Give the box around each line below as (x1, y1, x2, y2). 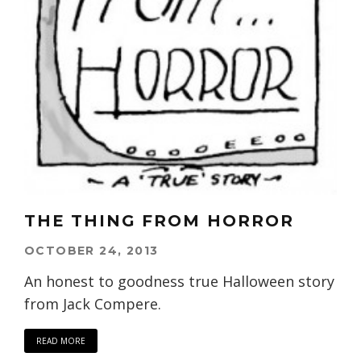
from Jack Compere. (24, 294, 161, 314)
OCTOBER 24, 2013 (24, 243, 159, 259)
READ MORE (36, 335, 85, 347)
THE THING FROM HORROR (24, 211, 294, 231)
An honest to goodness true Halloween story (24, 272, 334, 292)
